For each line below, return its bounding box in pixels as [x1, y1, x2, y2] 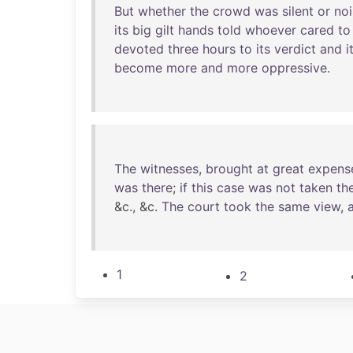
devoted [114, 41, 164, 57]
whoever [245, 22, 296, 38]
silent [282, 3, 314, 19]
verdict [274, 41, 316, 57]
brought [206, 161, 253, 176]
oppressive [262, 60, 327, 76]
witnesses [140, 161, 199, 176]
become [114, 60, 162, 76]
